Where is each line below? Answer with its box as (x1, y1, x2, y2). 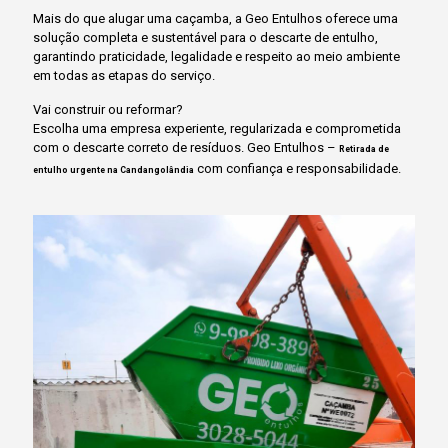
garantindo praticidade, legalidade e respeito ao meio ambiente (33, 49, 400, 64)
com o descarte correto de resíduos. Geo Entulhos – (33, 140, 339, 155)
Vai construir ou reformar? (33, 102, 183, 117)
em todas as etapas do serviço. (33, 68, 215, 83)
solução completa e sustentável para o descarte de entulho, (33, 30, 378, 45)
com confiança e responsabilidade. (194, 161, 401, 176)
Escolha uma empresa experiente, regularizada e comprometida (33, 121, 401, 136)
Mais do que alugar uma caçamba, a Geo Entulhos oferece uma (33, 11, 398, 26)
